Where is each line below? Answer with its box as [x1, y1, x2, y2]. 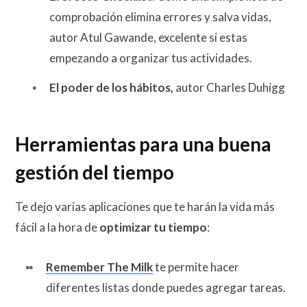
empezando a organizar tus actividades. [49, 50, 252, 65]
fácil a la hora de [15, 220, 97, 235]
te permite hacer [153, 260, 239, 275]
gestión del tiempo [15, 160, 174, 184]
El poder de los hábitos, [49, 80, 173, 95]
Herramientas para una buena [15, 132, 271, 156]
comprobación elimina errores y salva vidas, [49, 9, 271, 24]
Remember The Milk [46, 260, 153, 275]
